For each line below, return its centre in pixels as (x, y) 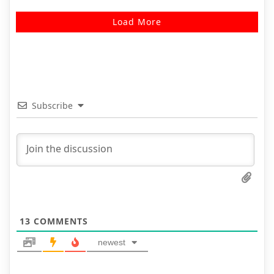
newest (112, 242)
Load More (137, 21)
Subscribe (52, 105)
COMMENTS (59, 221)
